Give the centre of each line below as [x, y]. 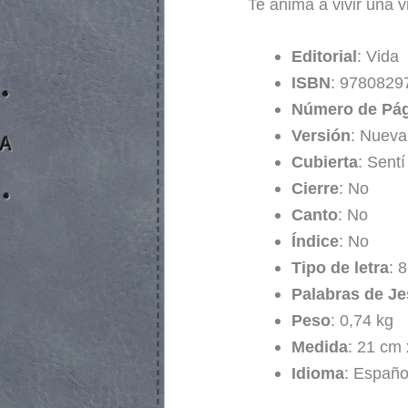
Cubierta [325, 162]
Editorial [324, 56]
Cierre [315, 188]
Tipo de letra [340, 267]
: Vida [378, 56]
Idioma [318, 373]
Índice [315, 241]
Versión [321, 135]
